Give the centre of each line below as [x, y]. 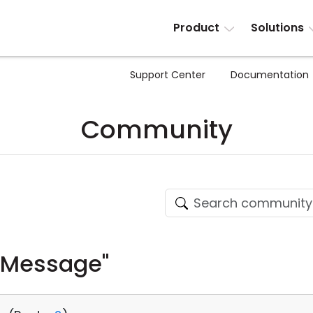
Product [197, 28]
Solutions [277, 28]
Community [156, 130]
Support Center [168, 75]
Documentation [270, 75]
